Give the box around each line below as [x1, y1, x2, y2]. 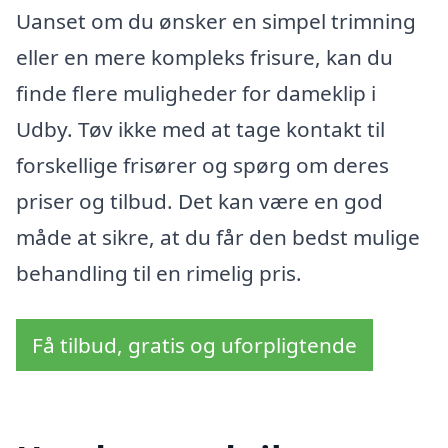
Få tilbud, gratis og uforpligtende [32, 330, 357, 359]
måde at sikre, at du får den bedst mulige [16, 223, 420, 252]
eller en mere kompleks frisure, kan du [16, 43, 393, 72]
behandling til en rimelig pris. [16, 259, 302, 288]
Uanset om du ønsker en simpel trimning [16, 7, 416, 36]
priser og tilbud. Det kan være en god [16, 187, 383, 216]
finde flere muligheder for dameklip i [16, 79, 376, 108]
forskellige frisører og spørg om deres [16, 151, 389, 180]
